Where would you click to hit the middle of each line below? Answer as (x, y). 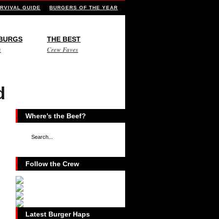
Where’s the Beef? (56, 116)
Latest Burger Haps (58, 214)
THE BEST (64, 39)
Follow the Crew (52, 164)
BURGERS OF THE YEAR (84, 8)
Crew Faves (63, 49)
